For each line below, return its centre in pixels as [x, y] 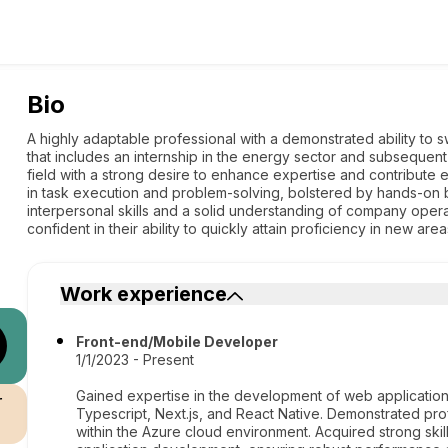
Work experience [144, 294]
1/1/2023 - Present [135, 359]
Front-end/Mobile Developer [177, 341]
